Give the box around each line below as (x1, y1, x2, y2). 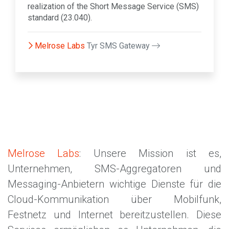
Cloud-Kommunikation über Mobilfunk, (8, 193, 221, 206)
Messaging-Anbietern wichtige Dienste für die (8, 178, 221, 191)
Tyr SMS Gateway (87, 41, 152, 51)
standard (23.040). (28, 13, 92, 23)
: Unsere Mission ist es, (79, 147, 222, 160)
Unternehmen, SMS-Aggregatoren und (8, 163, 221, 175)
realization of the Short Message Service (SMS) (28, 2, 199, 12)
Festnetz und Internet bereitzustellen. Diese (8, 209, 221, 221)
